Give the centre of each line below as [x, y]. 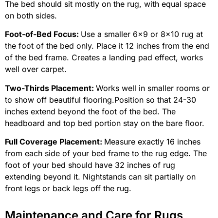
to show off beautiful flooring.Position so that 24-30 [100, 100]
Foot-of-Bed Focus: [43, 34]
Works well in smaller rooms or [153, 88]
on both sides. [31, 16]
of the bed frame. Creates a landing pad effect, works [104, 58]
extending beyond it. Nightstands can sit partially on [100, 177]
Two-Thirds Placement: [50, 88]
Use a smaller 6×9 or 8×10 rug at [142, 34]
